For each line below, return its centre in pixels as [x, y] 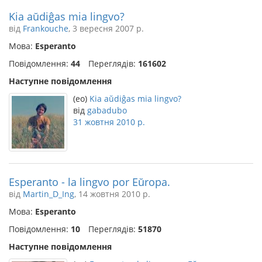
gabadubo [107, 110]
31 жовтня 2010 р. [109, 122]
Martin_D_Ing [49, 194]
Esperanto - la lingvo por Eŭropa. [89, 182]
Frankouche [46, 28]
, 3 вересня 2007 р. [106, 28]
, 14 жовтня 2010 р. [112, 194]
